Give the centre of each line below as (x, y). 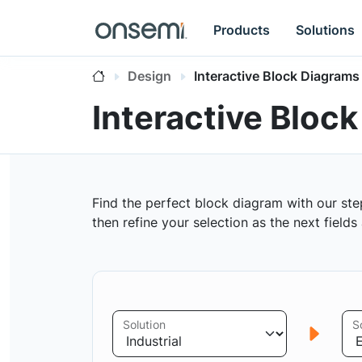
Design (149, 76)
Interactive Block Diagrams (277, 76)
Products (242, 29)
